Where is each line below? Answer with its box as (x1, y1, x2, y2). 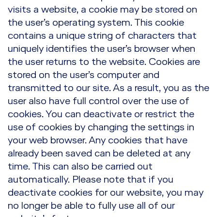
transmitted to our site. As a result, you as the (8, 83, 209, 93)
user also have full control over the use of (8, 96, 189, 107)
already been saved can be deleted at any (8, 148, 190, 159)
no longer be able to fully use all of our (8, 201, 175, 211)
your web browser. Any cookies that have (8, 135, 187, 146)
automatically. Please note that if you (8, 174, 173, 185)
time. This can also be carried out (8, 161, 153, 172)
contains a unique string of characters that (8, 31, 197, 41)
